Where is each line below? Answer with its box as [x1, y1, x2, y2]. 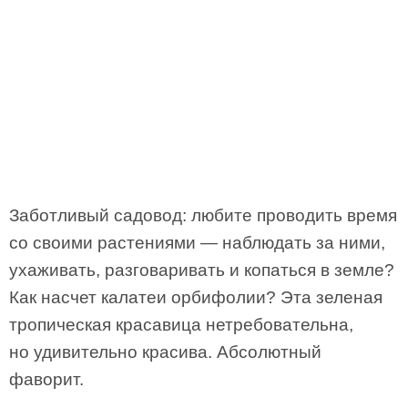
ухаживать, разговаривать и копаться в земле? [9, 260, 394, 280]
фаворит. [9, 370, 84, 389]
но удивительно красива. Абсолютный [9, 342, 321, 362]
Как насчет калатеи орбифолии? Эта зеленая [9, 288, 382, 307]
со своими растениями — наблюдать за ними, [9, 233, 385, 252]
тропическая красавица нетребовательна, [9, 315, 353, 334]
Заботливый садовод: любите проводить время [9, 206, 397, 225]
